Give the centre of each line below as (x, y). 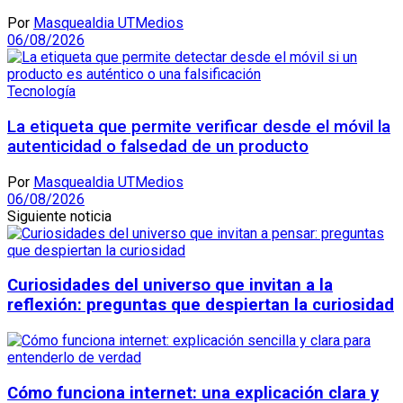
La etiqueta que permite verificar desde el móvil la (199, 126)
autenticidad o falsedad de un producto (158, 146)
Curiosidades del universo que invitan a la (170, 286)
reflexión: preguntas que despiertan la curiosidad (201, 305)
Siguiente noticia (59, 216)
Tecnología (41, 92)
